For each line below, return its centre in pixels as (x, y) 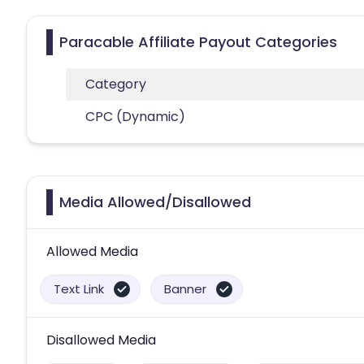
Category (116, 84)
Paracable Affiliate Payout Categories (198, 41)
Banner (185, 288)
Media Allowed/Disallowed (155, 201)
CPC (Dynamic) (135, 116)
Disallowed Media (101, 340)
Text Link (79, 288)
